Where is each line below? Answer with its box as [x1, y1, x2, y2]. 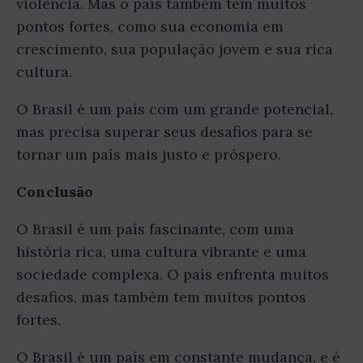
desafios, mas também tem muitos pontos [16, 288, 306, 306]
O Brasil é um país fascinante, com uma [16, 220, 294, 238]
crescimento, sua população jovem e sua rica [16, 40, 333, 58]
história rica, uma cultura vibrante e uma [16, 242, 306, 261]
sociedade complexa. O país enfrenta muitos [16, 265, 329, 284]
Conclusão [16, 182, 93, 201]
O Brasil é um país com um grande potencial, [16, 100, 333, 118]
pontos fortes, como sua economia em [16, 17, 284, 36]
